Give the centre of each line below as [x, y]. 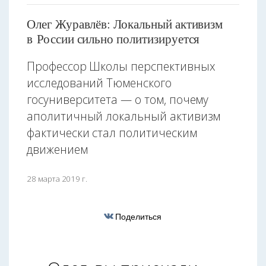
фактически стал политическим [112, 133]
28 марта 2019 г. [57, 179]
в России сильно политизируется [113, 39]
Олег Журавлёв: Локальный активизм [125, 24]
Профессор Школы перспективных [121, 66]
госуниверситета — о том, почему [118, 100]
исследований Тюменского [99, 83]
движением [57, 150]
